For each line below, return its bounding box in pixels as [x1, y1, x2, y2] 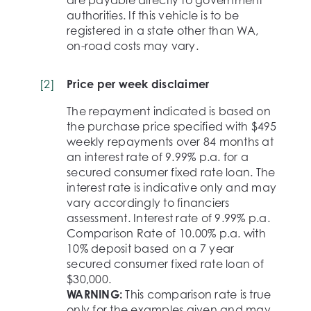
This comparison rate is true [125, 287, 271, 301]
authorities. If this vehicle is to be [67, 8, 239, 22]
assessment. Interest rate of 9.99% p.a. [67, 211, 270, 225]
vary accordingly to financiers [67, 196, 230, 210]
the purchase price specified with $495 [67, 119, 277, 133]
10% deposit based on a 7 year [67, 242, 235, 255]
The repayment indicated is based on [67, 104, 271, 118]
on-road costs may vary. [67, 39, 199, 53]
